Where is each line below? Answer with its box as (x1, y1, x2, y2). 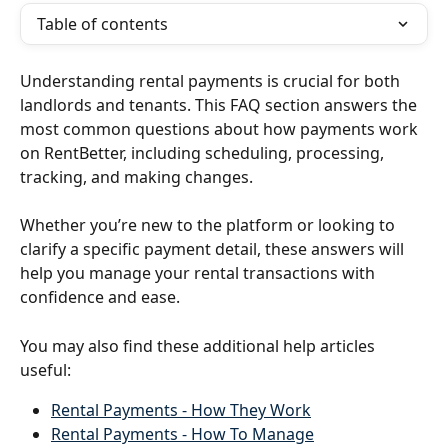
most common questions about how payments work (20, 118, 422, 140)
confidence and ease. (20, 286, 180, 309)
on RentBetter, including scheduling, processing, (20, 142, 388, 164)
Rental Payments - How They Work (51, 398, 311, 421)
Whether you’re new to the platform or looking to (20, 214, 399, 237)
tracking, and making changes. (20, 166, 253, 188)
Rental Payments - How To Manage (51, 423, 314, 446)
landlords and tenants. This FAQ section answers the (20, 94, 421, 116)
